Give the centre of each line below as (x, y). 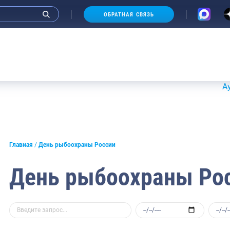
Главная (21, 145)
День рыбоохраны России (77, 145)
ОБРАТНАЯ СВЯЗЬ (129, 14)
